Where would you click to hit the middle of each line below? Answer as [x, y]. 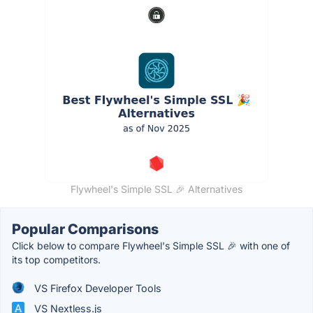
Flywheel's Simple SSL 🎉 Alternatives [156, 189]
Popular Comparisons [85, 229]
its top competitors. [56, 259]
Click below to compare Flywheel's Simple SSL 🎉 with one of [151, 245]
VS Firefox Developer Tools [96, 288]
